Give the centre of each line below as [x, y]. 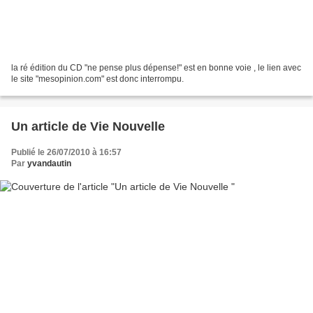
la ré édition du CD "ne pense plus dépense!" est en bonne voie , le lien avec [156, 67]
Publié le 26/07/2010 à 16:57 [66, 152]
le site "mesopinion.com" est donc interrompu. [97, 79]
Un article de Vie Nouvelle [88, 126]
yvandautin [49, 163]
